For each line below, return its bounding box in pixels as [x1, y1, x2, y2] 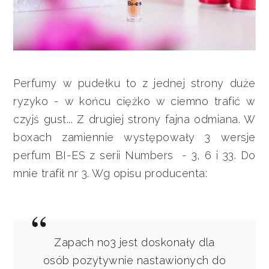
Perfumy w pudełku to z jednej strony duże [13, 77, 256, 90]
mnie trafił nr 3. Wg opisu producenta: [13, 167, 208, 180]
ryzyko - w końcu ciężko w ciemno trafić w [13, 95, 256, 108]
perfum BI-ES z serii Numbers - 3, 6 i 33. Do [13, 149, 256, 162]
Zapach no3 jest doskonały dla [54, 236, 215, 249]
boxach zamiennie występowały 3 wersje [13, 131, 256, 144]
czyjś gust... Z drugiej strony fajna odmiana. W [13, 113, 256, 126]
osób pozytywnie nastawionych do [43, 254, 226, 267]
